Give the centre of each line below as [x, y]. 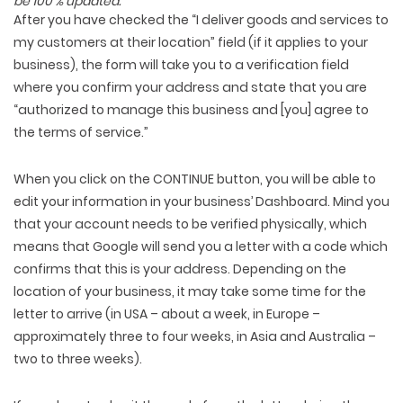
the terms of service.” [81, 133]
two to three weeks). [78, 359]
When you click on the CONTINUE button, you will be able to [195, 179]
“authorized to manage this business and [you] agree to [191, 110]
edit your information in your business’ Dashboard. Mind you [201, 202]
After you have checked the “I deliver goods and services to [201, 20]
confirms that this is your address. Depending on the [180, 269]
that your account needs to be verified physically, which [190, 224]
